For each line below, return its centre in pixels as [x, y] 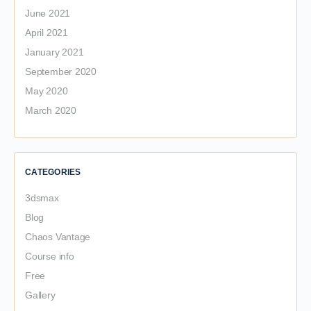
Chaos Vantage [58, 237]
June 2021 [48, 13]
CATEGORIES [53, 172]
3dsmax [42, 198]
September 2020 [61, 72]
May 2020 [47, 91]
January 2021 [54, 52]
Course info [50, 256]
